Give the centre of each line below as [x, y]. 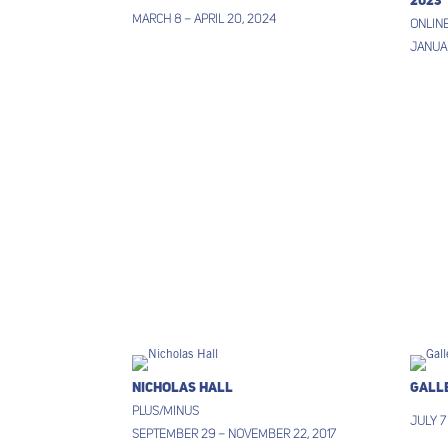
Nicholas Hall [182, 388]
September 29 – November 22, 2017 [234, 435]
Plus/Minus [165, 412]
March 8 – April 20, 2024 [204, 20]
